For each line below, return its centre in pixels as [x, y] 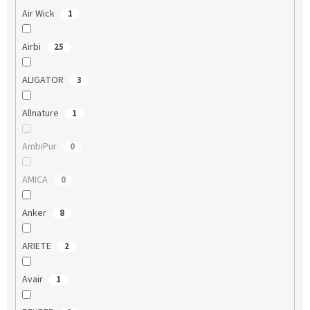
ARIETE [37, 246]
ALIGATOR [44, 80]
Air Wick [39, 13]
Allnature [41, 113]
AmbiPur [40, 146]
